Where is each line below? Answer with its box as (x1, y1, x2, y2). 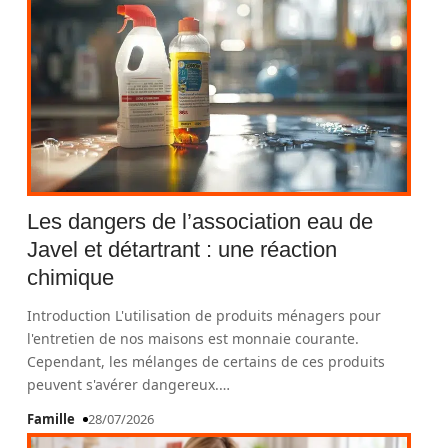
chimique (27, 265, 115, 290)
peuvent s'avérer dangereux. (27, 375, 220, 394)
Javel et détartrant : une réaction (27, 237, 338, 262)
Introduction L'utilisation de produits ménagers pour (27, 306, 382, 325)
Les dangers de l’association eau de (27, 209, 374, 234)
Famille (27, 410, 76, 428)
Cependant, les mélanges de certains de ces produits (27, 352, 386, 371)
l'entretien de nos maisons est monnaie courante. (27, 329, 360, 348)
